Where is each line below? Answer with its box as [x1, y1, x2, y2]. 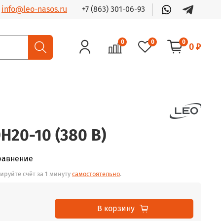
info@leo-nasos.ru [1, 4, 67, 14]
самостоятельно [72, 170, 120, 178]
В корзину [97, 203, 135, 213]
